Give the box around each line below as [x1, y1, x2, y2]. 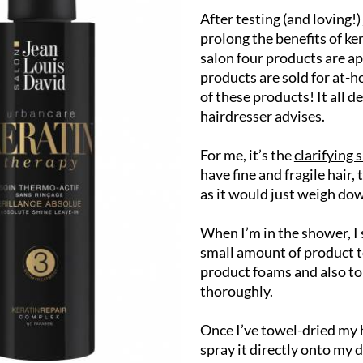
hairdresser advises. [199, 107, 325, 125]
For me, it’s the [199, 146, 294, 164]
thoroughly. [199, 282, 273, 300]
